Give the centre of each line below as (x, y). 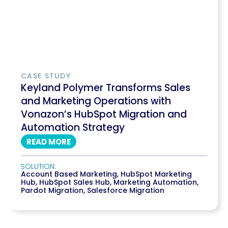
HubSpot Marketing (156, 174)
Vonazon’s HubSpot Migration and (104, 114)
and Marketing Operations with (96, 101)
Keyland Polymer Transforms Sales (106, 88)
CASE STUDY (46, 76)
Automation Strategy (73, 127)
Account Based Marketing (69, 174)
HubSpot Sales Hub (75, 182)
